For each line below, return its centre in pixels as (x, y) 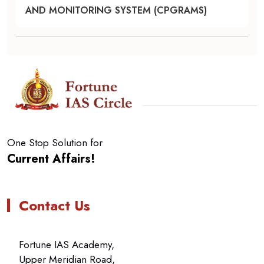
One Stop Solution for (55, 143)
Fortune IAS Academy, (67, 245)
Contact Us (55, 205)
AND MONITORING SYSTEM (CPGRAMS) (116, 10)
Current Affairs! (51, 159)
